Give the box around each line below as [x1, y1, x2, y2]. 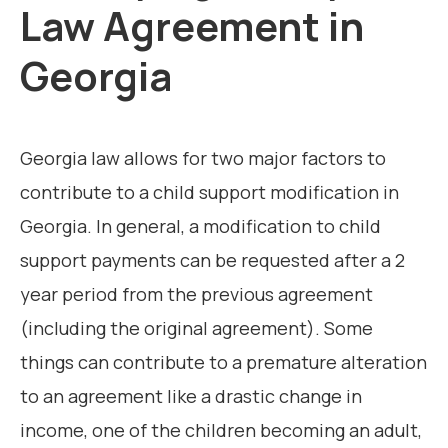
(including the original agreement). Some [20, 316, 373, 341]
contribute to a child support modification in [20, 180, 399, 205]
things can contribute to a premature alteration [20, 350, 427, 375]
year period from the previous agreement [20, 282, 373, 307]
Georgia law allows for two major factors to [20, 146, 386, 171]
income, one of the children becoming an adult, [20, 418, 422, 443]
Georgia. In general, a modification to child [20, 214, 381, 239]
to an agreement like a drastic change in [20, 384, 362, 409]
